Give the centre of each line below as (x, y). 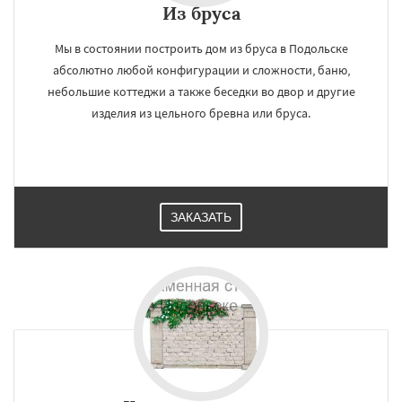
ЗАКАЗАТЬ (201, 217)
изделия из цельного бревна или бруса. (201, 113)
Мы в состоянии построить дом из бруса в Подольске (201, 48)
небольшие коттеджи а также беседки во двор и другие (201, 92)
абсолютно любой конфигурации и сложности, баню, (201, 70)
